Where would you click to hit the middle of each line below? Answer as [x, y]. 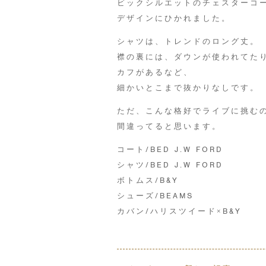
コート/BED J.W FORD [170, 149]
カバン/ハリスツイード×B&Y [179, 211]
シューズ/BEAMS [155, 195]
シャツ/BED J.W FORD [170, 164]
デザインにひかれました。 [174, 18]
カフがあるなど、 [155, 72]
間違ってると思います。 [169, 126]
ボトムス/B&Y [148, 180]
